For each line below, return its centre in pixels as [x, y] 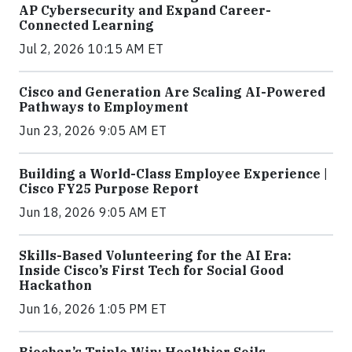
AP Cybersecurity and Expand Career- [145, 10]
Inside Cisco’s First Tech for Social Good [151, 270]
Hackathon [55, 285]
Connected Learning [86, 25]
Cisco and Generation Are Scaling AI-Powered [172, 92]
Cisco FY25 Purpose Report [109, 189]
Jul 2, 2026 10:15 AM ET [91, 49]
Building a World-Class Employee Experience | [173, 174]
